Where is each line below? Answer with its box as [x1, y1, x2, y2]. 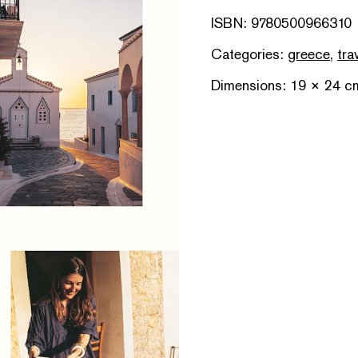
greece [288, 45, 330, 63]
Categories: [211, 45, 288, 63]
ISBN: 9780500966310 [211, 14, 352, 32]
